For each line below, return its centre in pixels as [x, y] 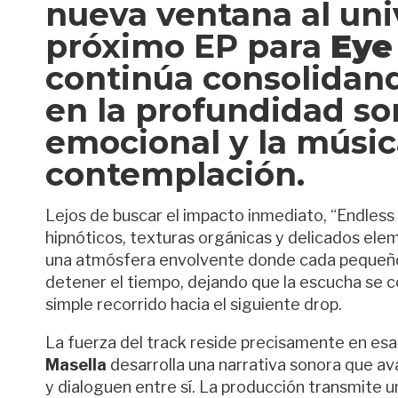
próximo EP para [188, 46]
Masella [76, 365]
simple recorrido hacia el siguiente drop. [194, 304]
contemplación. [175, 174]
